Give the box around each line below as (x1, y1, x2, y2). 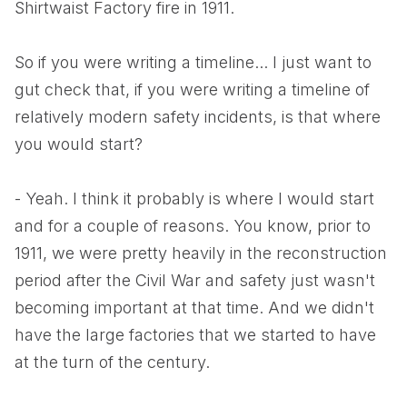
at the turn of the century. (15, 352, 210, 372)
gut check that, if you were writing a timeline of (15, 80, 370, 99)
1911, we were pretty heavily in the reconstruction (15, 243, 387, 263)
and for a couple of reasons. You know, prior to (15, 216, 371, 235)
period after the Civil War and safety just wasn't (15, 271, 375, 290)
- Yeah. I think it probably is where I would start (15, 189, 374, 208)
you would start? (15, 134, 143, 154)
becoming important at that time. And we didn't (15, 298, 374, 317)
